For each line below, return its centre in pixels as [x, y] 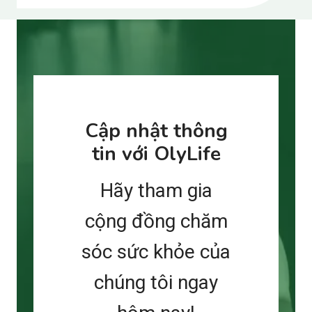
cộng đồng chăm [156, 221]
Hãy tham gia [156, 190]
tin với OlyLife [156, 154]
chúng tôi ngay [156, 282]
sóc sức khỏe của [156, 251]
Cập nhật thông [156, 131]
